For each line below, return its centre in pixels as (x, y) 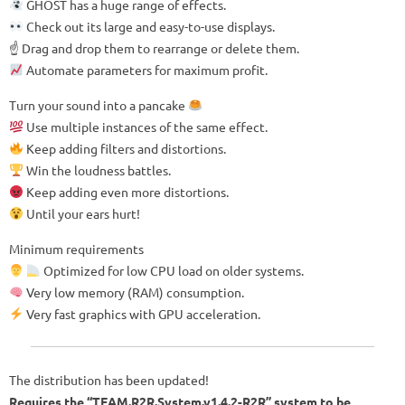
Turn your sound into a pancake (99, 104)
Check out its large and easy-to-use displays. (149, 26)
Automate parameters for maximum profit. (145, 69)
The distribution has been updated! (109, 379)
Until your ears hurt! (81, 213)
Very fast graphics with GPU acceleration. (141, 313)
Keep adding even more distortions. (126, 191)
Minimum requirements (76, 248)
